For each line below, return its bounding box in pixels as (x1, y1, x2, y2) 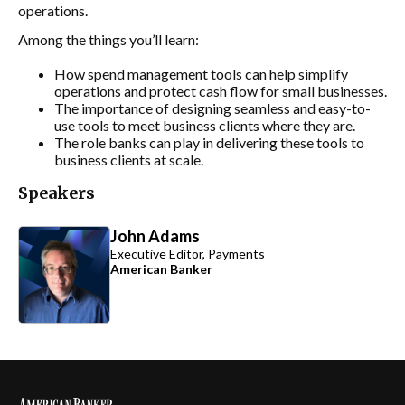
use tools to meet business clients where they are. (54, 117, 355, 134)
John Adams (110, 226, 200, 246)
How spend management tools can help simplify (54, 65, 348, 82)
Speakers (18, 183, 95, 203)
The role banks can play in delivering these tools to (54, 134, 364, 151)
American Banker (110, 261, 212, 277)
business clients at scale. (54, 151, 203, 168)
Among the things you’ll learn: (18, 31, 199, 48)
